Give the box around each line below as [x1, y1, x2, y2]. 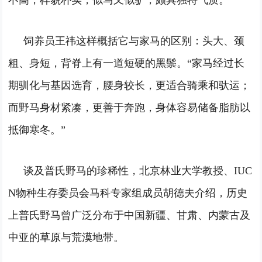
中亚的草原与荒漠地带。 [8, 232, 125, 243]
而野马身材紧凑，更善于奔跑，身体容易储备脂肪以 [8, 102, 251, 113]
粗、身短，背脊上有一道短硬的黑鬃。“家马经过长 [8, 57, 245, 69]
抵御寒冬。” [8, 124, 66, 136]
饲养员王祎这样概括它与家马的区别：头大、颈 [23, 35, 245, 47]
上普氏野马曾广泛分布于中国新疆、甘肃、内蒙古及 [8, 209, 251, 221]
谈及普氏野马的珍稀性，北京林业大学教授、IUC [23, 165, 253, 177]
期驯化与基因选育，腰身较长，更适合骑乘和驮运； [8, 80, 251, 91]
